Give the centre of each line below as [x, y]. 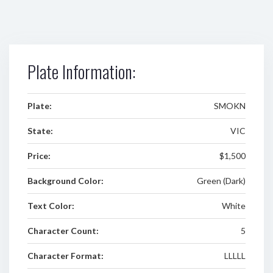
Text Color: [51, 206]
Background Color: [66, 181]
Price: [39, 156]
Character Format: [66, 256]
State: [40, 131]
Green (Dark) [221, 181]
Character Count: [63, 231]
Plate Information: [81, 72]
